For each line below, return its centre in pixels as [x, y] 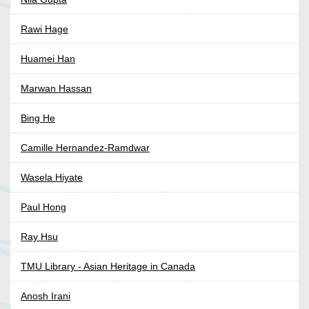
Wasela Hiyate [52, 178]
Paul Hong [43, 207]
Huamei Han [48, 59]
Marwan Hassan [56, 89]
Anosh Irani [46, 296]
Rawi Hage [44, 29]
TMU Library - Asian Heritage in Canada [108, 267]
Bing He [38, 118]
